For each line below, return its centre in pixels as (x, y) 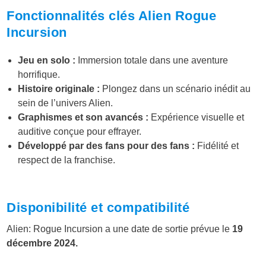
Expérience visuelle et (197, 118)
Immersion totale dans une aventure (152, 61)
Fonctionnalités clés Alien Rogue (112, 15)
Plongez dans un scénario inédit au (175, 89)
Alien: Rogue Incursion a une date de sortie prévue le (120, 229)
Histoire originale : (59, 89)
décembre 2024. (42, 243)
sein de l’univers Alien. (66, 103)
